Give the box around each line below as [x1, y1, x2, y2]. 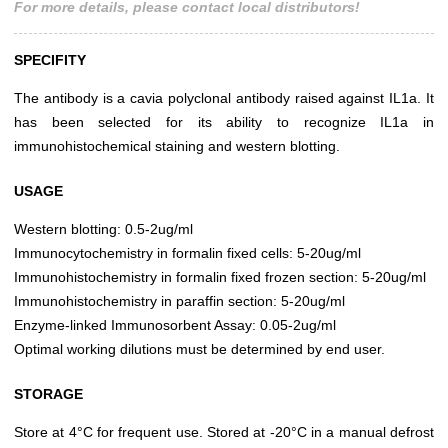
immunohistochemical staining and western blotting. [14, 138, 340, 155]
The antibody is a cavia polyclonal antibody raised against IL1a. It [14, 90, 434, 107]
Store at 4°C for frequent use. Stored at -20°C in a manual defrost [14, 424, 434, 441]
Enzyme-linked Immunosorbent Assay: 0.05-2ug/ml [14, 317, 336, 334]
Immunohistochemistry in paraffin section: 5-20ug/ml [14, 293, 345, 310]
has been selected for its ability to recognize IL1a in [14, 114, 434, 131]
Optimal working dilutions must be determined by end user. [14, 341, 385, 358]
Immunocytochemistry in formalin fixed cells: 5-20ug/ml [14, 245, 361, 262]
